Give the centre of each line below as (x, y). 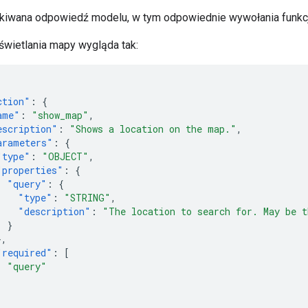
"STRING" (87, 197)
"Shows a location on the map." (153, 129)
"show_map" (60, 115)
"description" (54, 211)
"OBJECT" (65, 156)
